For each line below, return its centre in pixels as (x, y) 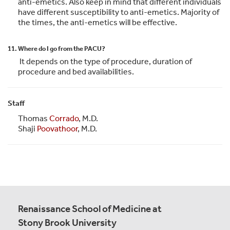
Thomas (34, 118)
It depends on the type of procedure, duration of (105, 61)
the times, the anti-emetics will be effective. (98, 22)
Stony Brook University (67, 222)
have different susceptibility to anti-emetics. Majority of (119, 12)
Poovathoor (57, 128)
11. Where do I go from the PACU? (56, 48)
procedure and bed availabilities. (76, 71)
